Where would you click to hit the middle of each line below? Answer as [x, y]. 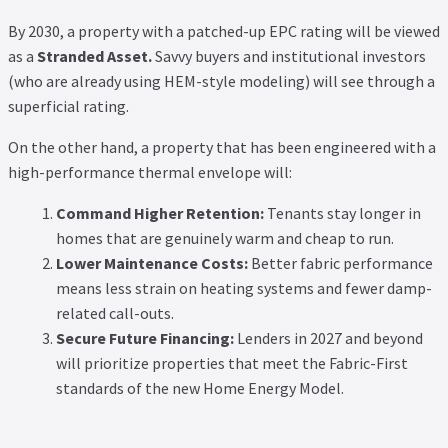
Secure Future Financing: [145, 337]
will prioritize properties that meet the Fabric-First [232, 362]
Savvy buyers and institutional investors [289, 55]
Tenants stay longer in [342, 212]
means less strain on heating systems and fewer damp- [244, 287]
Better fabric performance [340, 262]
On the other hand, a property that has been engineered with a [222, 146]
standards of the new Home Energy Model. [200, 387]
